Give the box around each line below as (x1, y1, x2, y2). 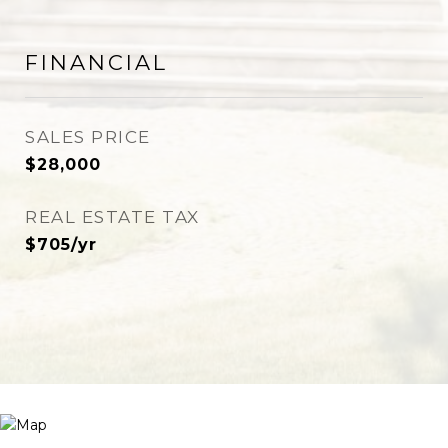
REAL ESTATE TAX (25, 207, 200, 227)
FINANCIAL (25, 50, 168, 75)
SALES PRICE (25, 127, 151, 147)
